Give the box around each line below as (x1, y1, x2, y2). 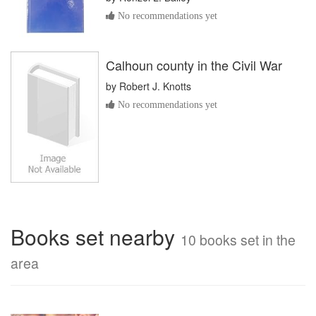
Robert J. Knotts (119, 79, 191, 93)
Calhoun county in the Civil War (106, 56, 282, 74)
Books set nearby (11, 221, 181, 252)
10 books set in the (181, 229, 296, 250)
